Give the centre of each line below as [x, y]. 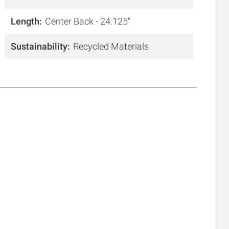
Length [25, 21]
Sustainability [39, 46]
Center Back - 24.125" [88, 21]
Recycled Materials [111, 46]
